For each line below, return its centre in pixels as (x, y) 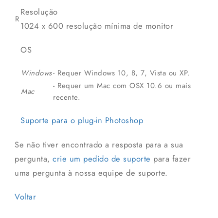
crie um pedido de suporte (102, 159)
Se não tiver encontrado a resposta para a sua (99, 145)
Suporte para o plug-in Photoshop (82, 120)
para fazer (171, 159)
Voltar (25, 197)
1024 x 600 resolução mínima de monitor (97, 26)
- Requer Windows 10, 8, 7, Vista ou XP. (122, 73)
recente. (67, 98)
